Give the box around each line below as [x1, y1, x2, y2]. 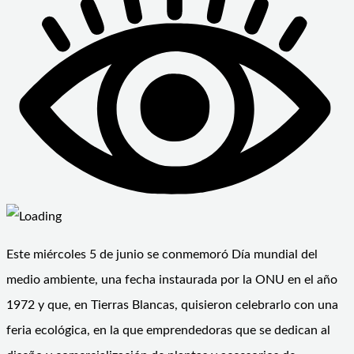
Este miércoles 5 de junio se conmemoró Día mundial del [6, 248, 318, 262]
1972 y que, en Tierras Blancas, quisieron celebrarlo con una [6, 299, 338, 312]
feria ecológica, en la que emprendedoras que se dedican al [6, 324, 330, 337]
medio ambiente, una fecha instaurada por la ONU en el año [6, 273, 337, 287]
